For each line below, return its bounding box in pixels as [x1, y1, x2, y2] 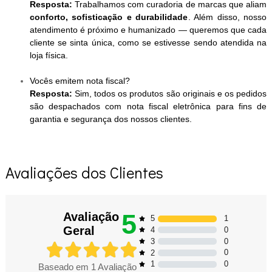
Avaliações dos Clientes [5, 161, 163, 183]
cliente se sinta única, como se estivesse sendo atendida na [29, 38, 267, 48]
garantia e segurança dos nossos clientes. [29, 114, 192, 124]
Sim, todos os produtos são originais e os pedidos [75, 89, 267, 99]
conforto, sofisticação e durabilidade [29, 12, 188, 22]
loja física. [29, 50, 68, 61]
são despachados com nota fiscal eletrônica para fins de [29, 101, 267, 112]
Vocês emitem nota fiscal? [29, 76, 130, 86]
